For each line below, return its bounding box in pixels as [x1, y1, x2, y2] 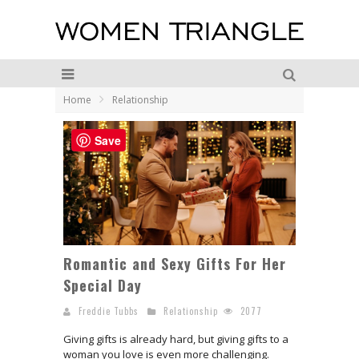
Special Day [63, 275, 142, 296]
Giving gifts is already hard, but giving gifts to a [63, 332, 288, 347]
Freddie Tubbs [79, 305, 139, 318]
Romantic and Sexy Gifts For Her [63, 253, 286, 275]
